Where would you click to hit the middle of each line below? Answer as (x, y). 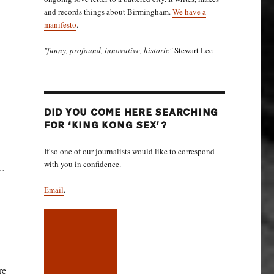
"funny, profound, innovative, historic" (108, 50)
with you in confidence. (82, 164)
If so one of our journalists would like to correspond (129, 151)
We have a (189, 12)
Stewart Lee (192, 50)
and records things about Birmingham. (108, 12)
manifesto (60, 24)
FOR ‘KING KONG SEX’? (105, 126)
